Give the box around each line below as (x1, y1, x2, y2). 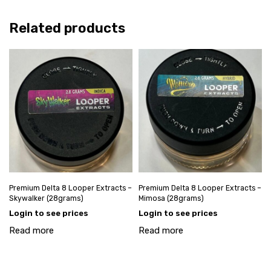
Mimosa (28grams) (139, 194, 204, 203)
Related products (9, 19, 125, 36)
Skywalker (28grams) (9, 194, 83, 203)
